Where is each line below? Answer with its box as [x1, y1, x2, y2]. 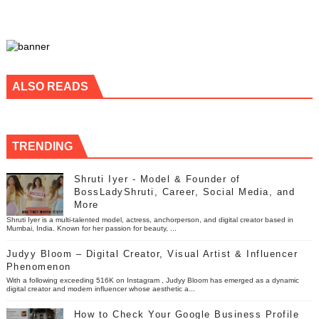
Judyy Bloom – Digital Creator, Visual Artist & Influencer [6, 248, 298, 259]
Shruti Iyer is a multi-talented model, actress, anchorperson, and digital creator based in [6, 215, 293, 224]
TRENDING [11, 140, 73, 152]
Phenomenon [6, 261, 71, 272]
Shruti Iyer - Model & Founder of [73, 173, 241, 184]
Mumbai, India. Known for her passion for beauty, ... [6, 224, 177, 232]
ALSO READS [11, 80, 88, 93]
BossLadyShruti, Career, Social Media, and [73, 186, 296, 197]
